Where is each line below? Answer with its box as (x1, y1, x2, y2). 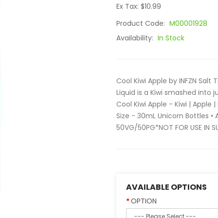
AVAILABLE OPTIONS (126, 182, 207, 193)
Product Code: (116, 18, 167, 28)
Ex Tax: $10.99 (116, 1, 161, 11)
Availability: (116, 33, 155, 43)
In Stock (158, 33, 184, 43)
